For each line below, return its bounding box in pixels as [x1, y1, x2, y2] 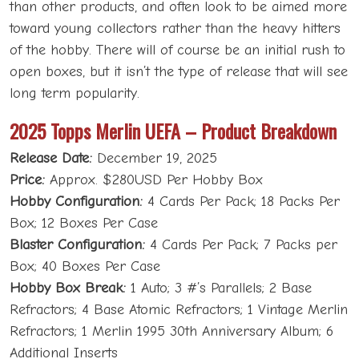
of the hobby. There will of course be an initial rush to [10, 42, 345, 59]
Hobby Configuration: [10, 193, 147, 211]
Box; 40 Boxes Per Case [10, 258, 160, 276]
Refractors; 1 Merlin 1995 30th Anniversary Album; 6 [10, 323, 333, 341]
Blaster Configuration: [10, 236, 150, 254]
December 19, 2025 [97, 150, 217, 167]
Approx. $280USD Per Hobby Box [50, 171, 263, 189]
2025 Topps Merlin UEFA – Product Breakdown [10, 116, 337, 146]
